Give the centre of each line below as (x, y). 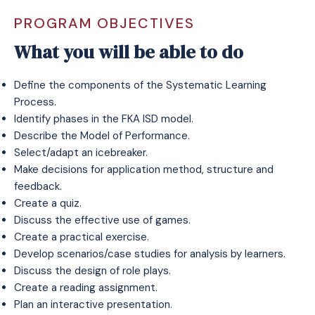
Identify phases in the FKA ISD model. (104, 119)
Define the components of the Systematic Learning (140, 85)
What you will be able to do (129, 52)
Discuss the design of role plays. (92, 271)
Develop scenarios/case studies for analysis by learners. (150, 254)
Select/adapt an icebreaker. (81, 153)
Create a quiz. (48, 203)
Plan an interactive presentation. (93, 304)
